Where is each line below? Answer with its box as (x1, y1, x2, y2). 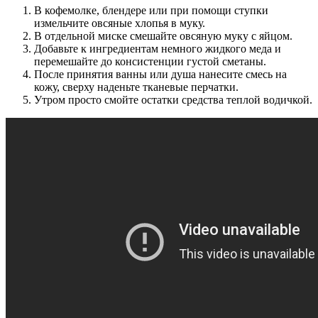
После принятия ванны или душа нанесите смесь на (34, 68, 287, 81)
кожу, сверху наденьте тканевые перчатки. (34, 81, 238, 94)
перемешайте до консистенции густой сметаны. (34, 55, 266, 68)
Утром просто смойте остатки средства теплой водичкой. (34, 94, 312, 106)
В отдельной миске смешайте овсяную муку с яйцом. (34, 30, 292, 43)
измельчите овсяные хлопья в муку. (34, 17, 205, 30)
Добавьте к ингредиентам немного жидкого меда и (34, 43, 281, 55)
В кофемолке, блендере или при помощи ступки (34, 4, 268, 17)
